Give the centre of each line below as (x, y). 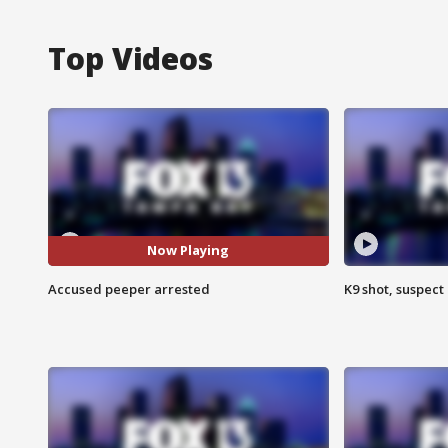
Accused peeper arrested (129, 288)
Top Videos (130, 58)
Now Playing (188, 250)
